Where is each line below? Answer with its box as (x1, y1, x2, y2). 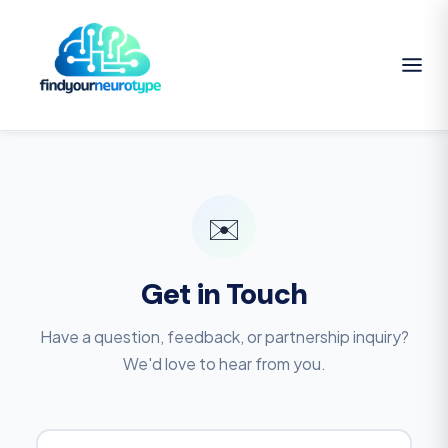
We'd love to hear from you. (122, 353, 326, 374)
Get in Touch (141, 275, 307, 313)
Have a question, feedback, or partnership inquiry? (39, 326, 409, 347)
